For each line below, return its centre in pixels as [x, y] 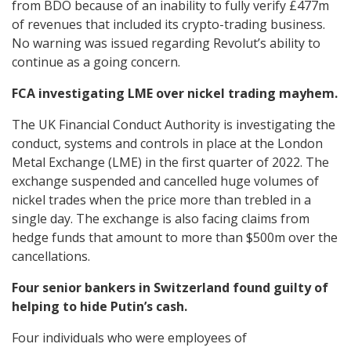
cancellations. [51, 256]
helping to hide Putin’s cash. [100, 306]
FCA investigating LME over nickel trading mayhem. [175, 93]
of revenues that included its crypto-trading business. [168, 24]
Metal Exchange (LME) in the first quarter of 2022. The [170, 162]
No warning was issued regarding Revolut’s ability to [166, 43]
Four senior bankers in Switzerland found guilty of [170, 287]
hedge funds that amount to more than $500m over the [175, 237]
